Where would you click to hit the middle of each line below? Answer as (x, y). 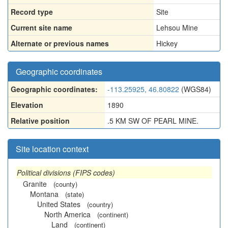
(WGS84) (195, 89)
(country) (100, 204)
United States (59, 204)
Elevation (27, 105)
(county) (65, 184)
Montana (44, 194)
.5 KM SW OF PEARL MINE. (153, 121)
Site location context (52, 149)
